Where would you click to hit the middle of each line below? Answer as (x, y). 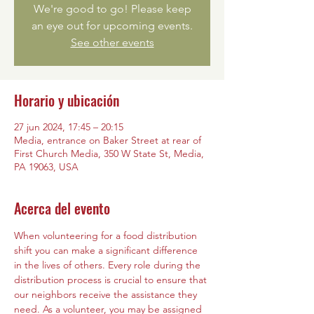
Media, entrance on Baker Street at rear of (108, 140)
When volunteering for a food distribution (107, 235)
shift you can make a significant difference (107, 250)
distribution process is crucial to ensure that (112, 280)
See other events (112, 42)
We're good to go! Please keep (112, 9)
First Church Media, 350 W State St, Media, (109, 153)
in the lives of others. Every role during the (109, 265)
